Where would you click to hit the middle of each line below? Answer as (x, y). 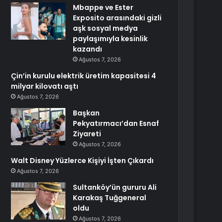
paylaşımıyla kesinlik (111, 39)
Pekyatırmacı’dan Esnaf (116, 123)
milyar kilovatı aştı (45, 86)
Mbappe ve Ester (103, 7)
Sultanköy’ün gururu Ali (115, 187)
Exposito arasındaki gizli (117, 18)
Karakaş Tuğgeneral (110, 198)
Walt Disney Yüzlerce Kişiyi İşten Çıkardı (83, 161)
